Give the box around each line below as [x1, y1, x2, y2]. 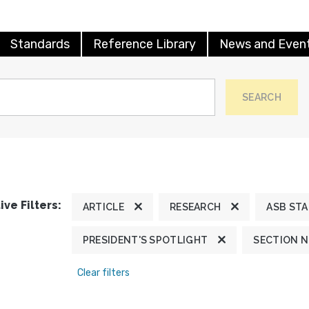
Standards [10, 36, 70, 52]
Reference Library [93, 36, 196, 52]
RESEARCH [169, 201, 221, 212]
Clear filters [77, 266, 130, 279]
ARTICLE [82, 201, 124, 212]
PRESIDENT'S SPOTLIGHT [82, 234, 208, 246]
